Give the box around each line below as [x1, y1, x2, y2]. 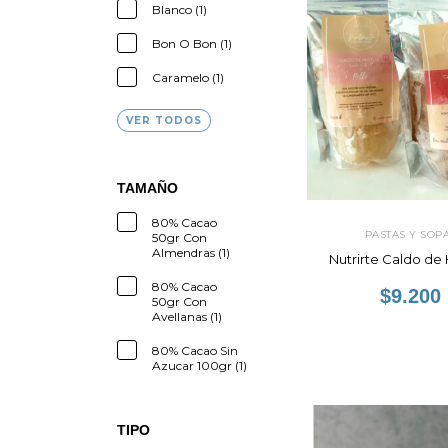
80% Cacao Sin [152, 343, 238, 358]
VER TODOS [126, 114, 202, 127]
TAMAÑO [117, 180, 178, 196]
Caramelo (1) [152, 70, 224, 85]
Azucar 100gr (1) [152, 358, 247, 373]
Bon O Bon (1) [152, 36, 232, 51]
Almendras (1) [152, 245, 230, 260]
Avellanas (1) [152, 309, 222, 324]
